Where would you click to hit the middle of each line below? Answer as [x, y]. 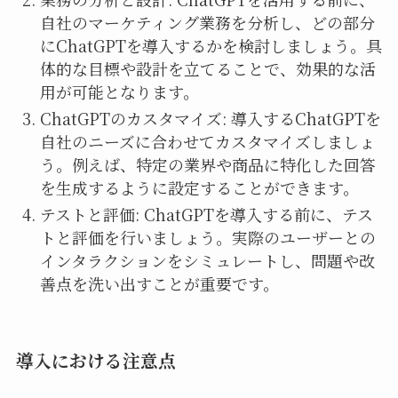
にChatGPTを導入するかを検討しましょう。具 [211, 45]
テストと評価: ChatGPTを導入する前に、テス [206, 215]
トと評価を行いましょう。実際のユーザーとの [207, 238]
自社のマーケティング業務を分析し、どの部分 [207, 22]
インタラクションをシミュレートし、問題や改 [207, 261]
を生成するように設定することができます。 [199, 187]
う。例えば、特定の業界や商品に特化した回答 [207, 164]
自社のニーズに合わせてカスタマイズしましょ [207, 141]
